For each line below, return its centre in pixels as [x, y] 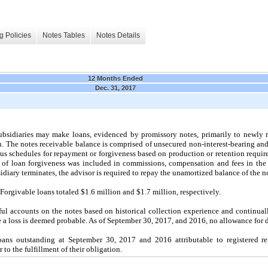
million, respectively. [186, 191]
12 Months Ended [115, 78]
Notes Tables [64, 36]
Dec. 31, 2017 [115, 88]
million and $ [118, 191]
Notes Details [118, 36]
